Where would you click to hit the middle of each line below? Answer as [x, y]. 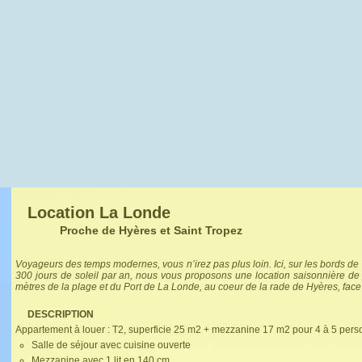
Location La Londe [99, 213]
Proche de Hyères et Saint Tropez [151, 230]
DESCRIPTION [61, 314]
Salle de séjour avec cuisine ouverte [111, 345]
